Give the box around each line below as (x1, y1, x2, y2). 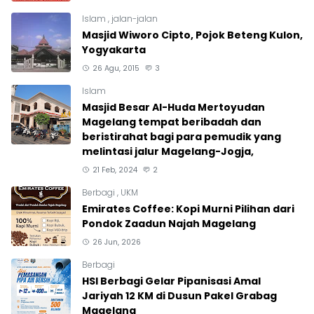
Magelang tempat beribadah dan (82, 114, 261, 129)
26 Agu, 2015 (92, 62, 139, 74)
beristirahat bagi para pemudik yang (82, 129, 281, 144)
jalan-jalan (111, 12, 158, 25)
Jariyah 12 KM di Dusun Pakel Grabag (82, 288, 277, 303)
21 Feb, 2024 (92, 164, 137, 175)
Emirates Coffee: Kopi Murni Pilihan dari (82, 201, 294, 216)
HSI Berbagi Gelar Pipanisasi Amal (82, 273, 261, 288)
